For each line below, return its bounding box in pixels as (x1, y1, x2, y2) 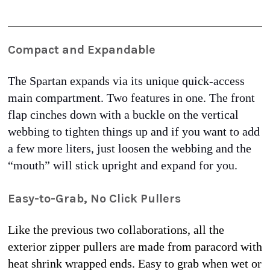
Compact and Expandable (8, 43, 159, 57)
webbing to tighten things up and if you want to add (8, 125, 260, 139)
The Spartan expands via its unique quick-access (8, 74, 245, 88)
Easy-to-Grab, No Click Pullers (8, 192, 181, 206)
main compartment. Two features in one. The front (8, 91, 255, 105)
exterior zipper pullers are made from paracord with (8, 240, 262, 254)
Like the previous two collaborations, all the (8, 223, 224, 237)
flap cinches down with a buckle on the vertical (8, 108, 239, 122)
